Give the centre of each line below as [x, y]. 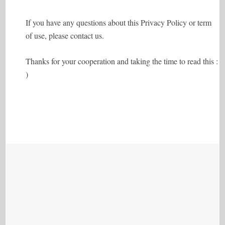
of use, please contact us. [65, 35]
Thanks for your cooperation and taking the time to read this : [122, 61]
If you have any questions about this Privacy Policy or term [119, 22]
